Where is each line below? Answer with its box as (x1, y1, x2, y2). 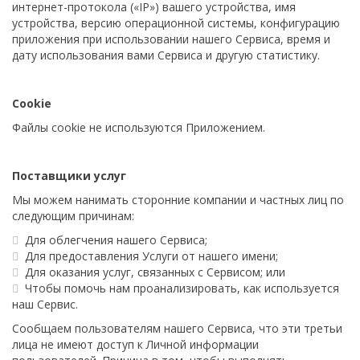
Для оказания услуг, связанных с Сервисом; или (25, 264, 285, 280)
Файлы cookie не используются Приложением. (12, 120, 265, 135)
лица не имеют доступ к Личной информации (12, 337, 259, 352)
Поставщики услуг (12, 168, 126, 183)
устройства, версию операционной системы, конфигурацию (12, 15, 340, 31)
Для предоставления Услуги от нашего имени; (25, 248, 278, 264)
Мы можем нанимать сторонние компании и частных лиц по (12, 192, 344, 207)
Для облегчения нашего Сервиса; (25, 232, 207, 247)
